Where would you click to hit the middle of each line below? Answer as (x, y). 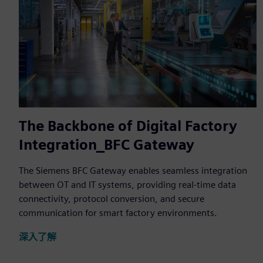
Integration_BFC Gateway (107, 145)
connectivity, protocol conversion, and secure (112, 199)
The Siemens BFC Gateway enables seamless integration (133, 171)
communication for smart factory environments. (118, 213)
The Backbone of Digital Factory (128, 126)
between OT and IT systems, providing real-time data (127, 185)
